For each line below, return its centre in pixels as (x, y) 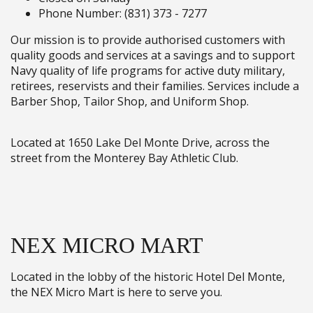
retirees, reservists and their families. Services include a (155, 86)
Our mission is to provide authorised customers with (148, 39)
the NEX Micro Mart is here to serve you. (116, 292)
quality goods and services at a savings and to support (153, 55)
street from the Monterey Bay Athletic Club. (124, 158)
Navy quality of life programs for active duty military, (148, 70)
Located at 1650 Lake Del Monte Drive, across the (140, 142)
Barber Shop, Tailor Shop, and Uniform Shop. (130, 101)
